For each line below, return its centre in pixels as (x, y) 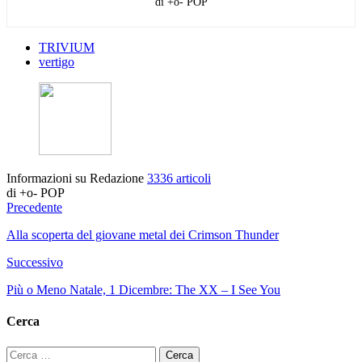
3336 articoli (179, 179)
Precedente (34, 208)
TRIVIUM (67, 48)
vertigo (57, 62)
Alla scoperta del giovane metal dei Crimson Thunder (143, 235)
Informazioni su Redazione (77, 179)
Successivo (35, 263)
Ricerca (25, 352)
